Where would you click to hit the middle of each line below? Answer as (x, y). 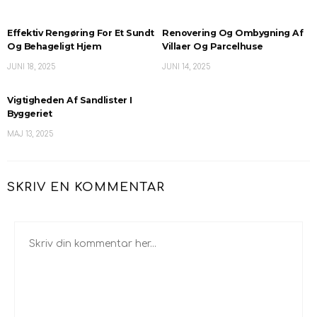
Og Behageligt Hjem (54, 46)
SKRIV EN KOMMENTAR (86, 187)
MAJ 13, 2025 (30, 134)
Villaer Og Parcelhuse (213, 46)
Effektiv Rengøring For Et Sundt (81, 33)
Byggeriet (30, 113)
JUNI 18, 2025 (31, 67)
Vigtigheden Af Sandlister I (70, 100)
